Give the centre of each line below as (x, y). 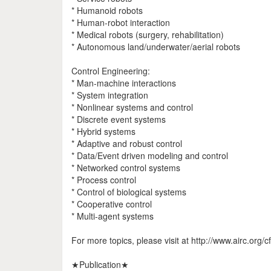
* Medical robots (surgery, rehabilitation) (148, 34)
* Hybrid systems (103, 131)
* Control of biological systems (129, 192)
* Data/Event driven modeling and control (150, 155)
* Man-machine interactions (124, 83)
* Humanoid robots (107, 10)
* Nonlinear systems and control (132, 107)
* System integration (110, 95)
